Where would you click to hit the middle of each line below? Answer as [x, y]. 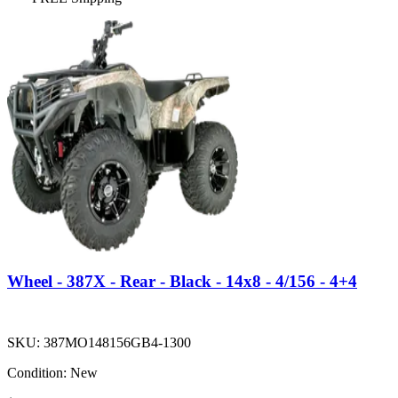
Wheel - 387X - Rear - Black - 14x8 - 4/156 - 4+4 [182, 281]
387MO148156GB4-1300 [117, 342]
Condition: [37, 372]
